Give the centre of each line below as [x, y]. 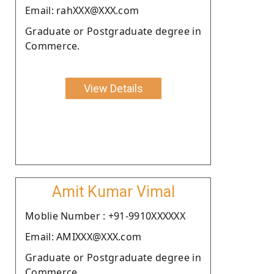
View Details [113, 88]
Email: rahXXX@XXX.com [82, 10]
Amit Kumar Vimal [113, 191]
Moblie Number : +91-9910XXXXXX [105, 216]
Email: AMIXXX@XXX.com [83, 236]
